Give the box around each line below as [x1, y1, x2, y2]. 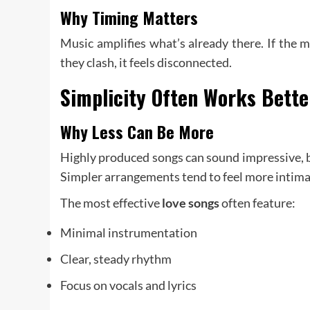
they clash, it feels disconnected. [60, 55, 232, 71]
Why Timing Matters [60, 5, 198, 30]
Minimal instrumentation [60, 225, 197, 241]
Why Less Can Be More [60, 119, 214, 145]
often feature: [219, 195, 295, 211]
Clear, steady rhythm [60, 251, 172, 267]
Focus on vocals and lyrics [60, 277, 197, 293]
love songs [162, 195, 219, 211]
